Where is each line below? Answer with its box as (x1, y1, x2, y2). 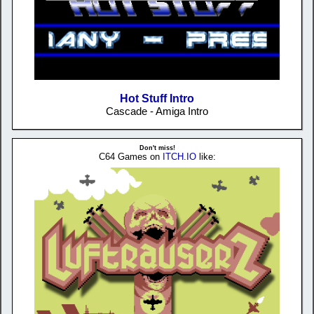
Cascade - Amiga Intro (106, 104, 208, 117)
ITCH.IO (162, 151, 196, 162)
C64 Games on (98, 151, 163, 162)
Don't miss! (139, 144, 175, 151)
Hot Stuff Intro (120, 92, 194, 104)
